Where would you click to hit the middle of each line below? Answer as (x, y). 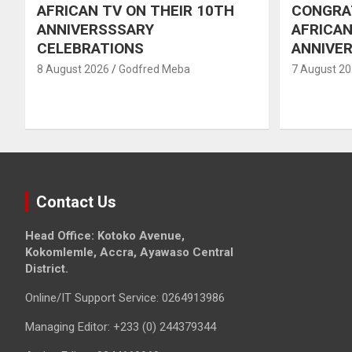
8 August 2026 (73, 69)
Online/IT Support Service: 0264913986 (125, 297)
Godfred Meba (154, 69)
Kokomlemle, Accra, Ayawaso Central (129, 252)
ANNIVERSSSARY (95, 29)
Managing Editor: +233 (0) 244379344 (121, 326)
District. (47, 268)
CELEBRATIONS (90, 48)
